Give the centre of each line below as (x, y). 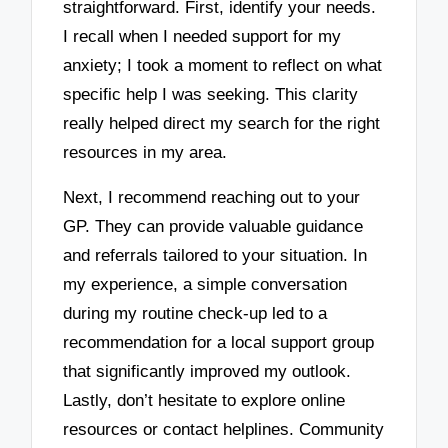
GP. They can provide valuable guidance (213, 226)
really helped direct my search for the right (222, 124)
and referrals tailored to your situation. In (215, 255)
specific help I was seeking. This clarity (211, 95)
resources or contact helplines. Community (224, 429)
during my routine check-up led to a (195, 313)
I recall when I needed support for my (202, 37)
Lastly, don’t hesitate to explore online (204, 400)
